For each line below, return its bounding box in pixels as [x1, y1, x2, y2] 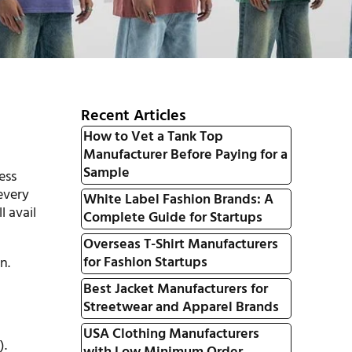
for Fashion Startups [82, 251, 207, 274]
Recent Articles [80, 104, 186, 129]
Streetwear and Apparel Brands [82, 296, 279, 319]
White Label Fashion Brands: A [82, 189, 273, 211]
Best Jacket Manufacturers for [82, 278, 268, 301]
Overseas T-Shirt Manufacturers [82, 233, 278, 256]
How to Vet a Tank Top [82, 126, 223, 148]
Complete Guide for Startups [82, 207, 262, 229]
